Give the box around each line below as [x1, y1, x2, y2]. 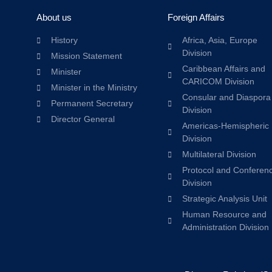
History [51, 35, 78, 45]
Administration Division [182, 222, 269, 232]
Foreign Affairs [168, 12, 225, 22]
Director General [51, 114, 115, 124]
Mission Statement [51, 51, 122, 61]
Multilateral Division [182, 149, 256, 159]
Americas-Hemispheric [182, 121, 269, 131]
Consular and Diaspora [182, 92, 271, 102]
